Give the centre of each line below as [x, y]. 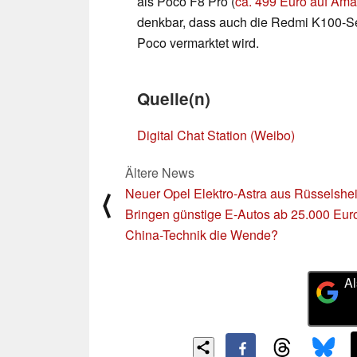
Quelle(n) [174, 98]
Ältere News [160, 172]
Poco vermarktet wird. [198, 42]
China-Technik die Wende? [202, 234]
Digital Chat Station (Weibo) [216, 135]
